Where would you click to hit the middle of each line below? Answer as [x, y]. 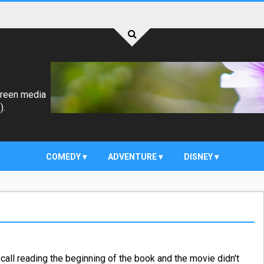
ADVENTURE [133, 157]
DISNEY [199, 157]
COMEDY [64, 157]
